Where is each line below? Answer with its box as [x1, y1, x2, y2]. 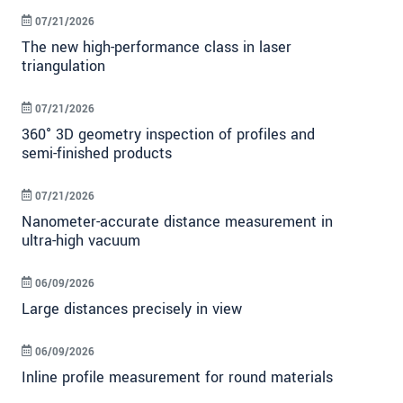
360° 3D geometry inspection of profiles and [22, 124, 315, 146]
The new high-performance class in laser [22, 37, 291, 58]
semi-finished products [22, 143, 172, 165]
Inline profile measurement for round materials [22, 367, 333, 389]
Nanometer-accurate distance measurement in [22, 211, 333, 233]
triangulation [22, 56, 105, 77]
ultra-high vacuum [22, 230, 140, 252]
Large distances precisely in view [22, 299, 242, 320]
